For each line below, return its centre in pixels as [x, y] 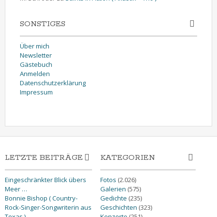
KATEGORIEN [127, 157]
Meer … [16, 189]
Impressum [36, 92]
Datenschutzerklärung [53, 83]
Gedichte [113, 198]
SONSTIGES [43, 24]
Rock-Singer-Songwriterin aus [48, 207]
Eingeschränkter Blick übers [46, 179]
